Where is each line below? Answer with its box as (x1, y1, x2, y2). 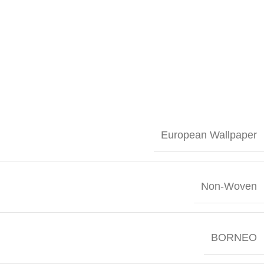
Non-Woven (201, 180, 257, 192)
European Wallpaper (161, 128, 257, 141)
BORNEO (211, 231, 257, 243)
